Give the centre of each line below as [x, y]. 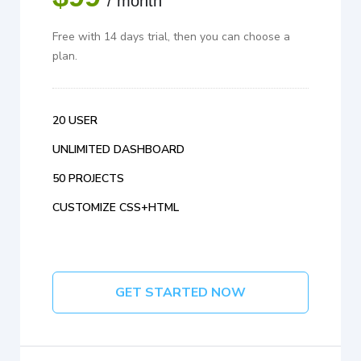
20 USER [75, 121]
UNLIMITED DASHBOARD [118, 150]
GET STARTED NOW [180, 293]
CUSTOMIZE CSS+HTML [116, 208]
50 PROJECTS [88, 179]
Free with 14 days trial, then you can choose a [171, 37]
